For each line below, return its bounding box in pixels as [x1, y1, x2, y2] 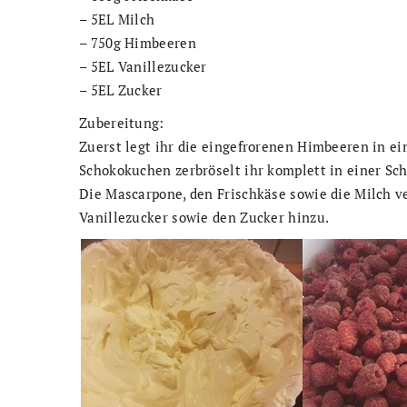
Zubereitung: [79, 113, 164, 132]
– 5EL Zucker [79, 80, 163, 99]
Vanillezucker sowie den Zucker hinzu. [79, 207, 330, 226]
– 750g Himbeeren [79, 33, 196, 52]
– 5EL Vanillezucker [79, 56, 207, 75]
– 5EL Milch [79, 9, 155, 28]
